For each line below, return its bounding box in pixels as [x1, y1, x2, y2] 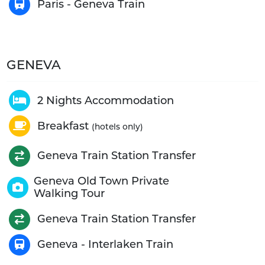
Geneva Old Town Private [33, 174, 169, 188]
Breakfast [37, 119, 92, 132]
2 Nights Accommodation [37, 93, 174, 107]
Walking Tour [33, 187, 105, 201]
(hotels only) [91, 121, 143, 131]
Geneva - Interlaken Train [37, 238, 173, 251]
